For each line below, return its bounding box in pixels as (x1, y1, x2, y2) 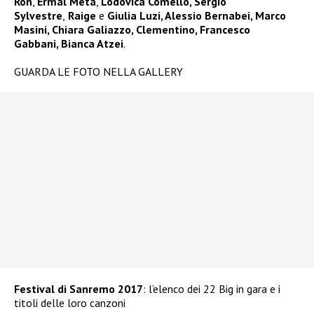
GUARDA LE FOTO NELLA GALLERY (14, 64, 183, 78)
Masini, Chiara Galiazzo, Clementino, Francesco (14, 22, 250, 36)
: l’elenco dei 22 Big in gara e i (143, 282, 280, 296)
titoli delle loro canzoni (14, 296, 125, 310)
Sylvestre (14, 8, 62, 22)
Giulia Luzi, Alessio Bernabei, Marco (104, 8, 286, 22)
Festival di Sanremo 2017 (14, 282, 143, 296)
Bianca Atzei (58, 36, 123, 50)
